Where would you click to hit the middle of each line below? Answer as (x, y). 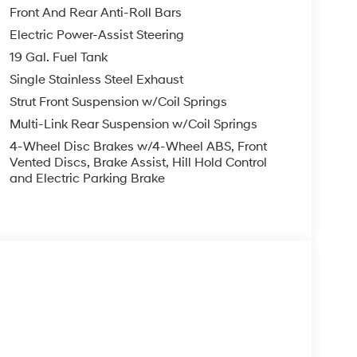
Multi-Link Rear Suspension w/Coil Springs (133, 124)
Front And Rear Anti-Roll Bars (95, 12)
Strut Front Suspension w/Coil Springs (118, 102)
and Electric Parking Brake (87, 178)
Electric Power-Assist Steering (96, 35)
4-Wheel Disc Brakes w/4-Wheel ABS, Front (138, 146)
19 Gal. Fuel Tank (58, 57)
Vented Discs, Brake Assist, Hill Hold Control (138, 162)
